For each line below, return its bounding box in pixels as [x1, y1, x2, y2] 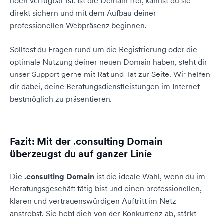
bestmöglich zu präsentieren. [10, 94, 112, 104]
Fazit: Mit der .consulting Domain [10, 135, 163, 147]
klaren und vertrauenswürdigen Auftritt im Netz [10, 196, 176, 206]
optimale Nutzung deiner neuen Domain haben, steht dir [10, 57, 207, 67]
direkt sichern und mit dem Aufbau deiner [10, 8, 156, 18]
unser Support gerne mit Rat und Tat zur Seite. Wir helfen [10, 69, 210, 79]
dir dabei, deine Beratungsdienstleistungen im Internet [10, 81, 200, 91]
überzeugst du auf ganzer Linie [10, 147, 152, 160]
